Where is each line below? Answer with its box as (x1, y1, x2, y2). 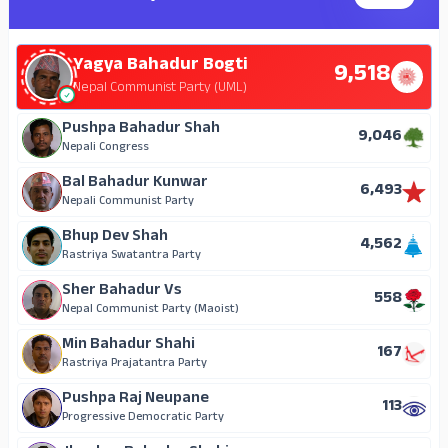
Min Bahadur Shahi (62, 332, 195, 360)
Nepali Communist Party (62, 192, 194, 213)
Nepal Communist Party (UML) (73, 77, 247, 102)
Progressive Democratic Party (62, 408, 224, 429)
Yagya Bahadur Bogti (73, 51, 248, 82)
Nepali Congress (62, 138, 149, 159)
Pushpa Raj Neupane (62, 386, 209, 414)
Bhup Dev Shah (62, 224, 168, 252)
